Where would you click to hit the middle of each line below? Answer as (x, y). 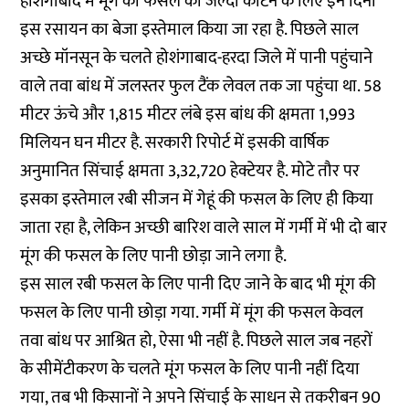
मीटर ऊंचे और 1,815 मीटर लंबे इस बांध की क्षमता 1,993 (188, 115)
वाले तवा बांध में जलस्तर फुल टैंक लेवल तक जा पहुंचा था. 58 (201, 86)
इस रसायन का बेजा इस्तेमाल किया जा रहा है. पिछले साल (190, 30)
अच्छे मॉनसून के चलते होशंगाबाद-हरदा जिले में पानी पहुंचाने (197, 58)
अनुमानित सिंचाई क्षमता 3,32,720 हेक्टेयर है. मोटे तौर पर (190, 171)
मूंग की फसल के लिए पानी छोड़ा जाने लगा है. (154, 256)
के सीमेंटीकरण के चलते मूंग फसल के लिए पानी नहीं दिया (190, 369)
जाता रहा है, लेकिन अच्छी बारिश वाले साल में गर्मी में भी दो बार (204, 228)
